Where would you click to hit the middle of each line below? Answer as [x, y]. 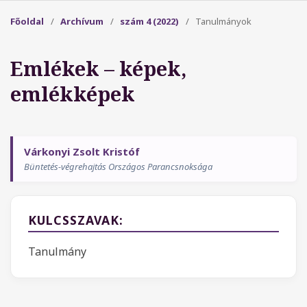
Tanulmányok [223, 21]
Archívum [82, 21]
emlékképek [73, 94]
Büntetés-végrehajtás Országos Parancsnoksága [118, 167]
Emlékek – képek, [98, 68]
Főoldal [27, 21]
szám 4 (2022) [149, 21]
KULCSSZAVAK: [76, 220]
